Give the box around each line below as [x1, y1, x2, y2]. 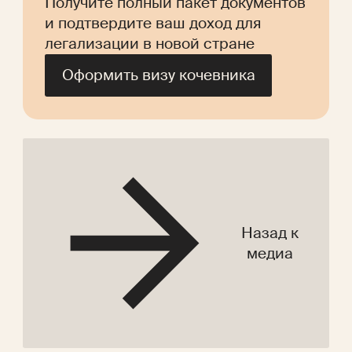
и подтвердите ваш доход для [45, 13, 262, 33]
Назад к [240, 222, 299, 243]
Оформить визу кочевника [61, 65, 255, 86]
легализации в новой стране [45, 33, 255, 53]
